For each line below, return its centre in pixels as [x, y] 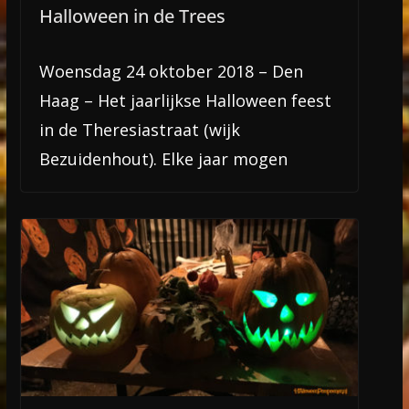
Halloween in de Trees [132, 16]
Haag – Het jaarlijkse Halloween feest [185, 101]
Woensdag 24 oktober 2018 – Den [171, 72]
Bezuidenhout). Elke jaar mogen [163, 159]
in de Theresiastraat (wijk [139, 130]
